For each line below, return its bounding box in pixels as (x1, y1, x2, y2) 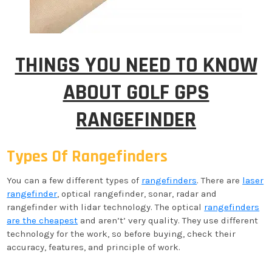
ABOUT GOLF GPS (63, 79, 209, 106)
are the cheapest (7, 215, 78, 226)
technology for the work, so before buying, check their (7, 228, 236, 239)
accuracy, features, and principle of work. (7, 242, 181, 253)
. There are (197, 175, 243, 186)
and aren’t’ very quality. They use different (78, 215, 259, 226)
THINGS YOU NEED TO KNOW (15, 52, 257, 79)
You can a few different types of (7, 175, 142, 186)
